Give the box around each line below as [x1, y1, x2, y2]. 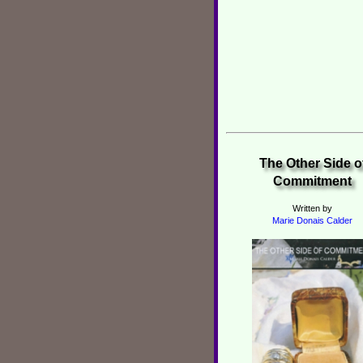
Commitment [273, 174, 352, 188]
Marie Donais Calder [272, 216, 352, 225]
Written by [293, 203, 332, 213]
